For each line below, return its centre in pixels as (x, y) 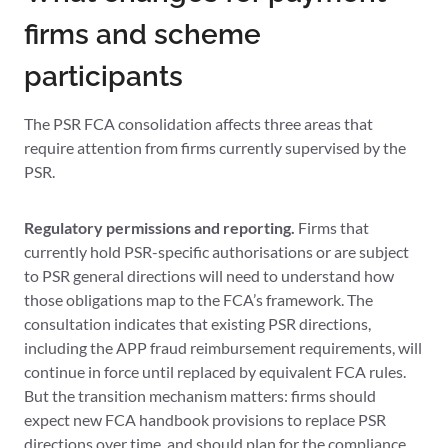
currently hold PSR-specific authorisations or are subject (216, 252)
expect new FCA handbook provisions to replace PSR (205, 420)
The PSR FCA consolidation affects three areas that (198, 124)
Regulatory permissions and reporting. (159, 228)
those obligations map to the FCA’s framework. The (198, 300)
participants (103, 77)
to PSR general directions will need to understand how (209, 276)
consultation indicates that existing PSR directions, (197, 324)
